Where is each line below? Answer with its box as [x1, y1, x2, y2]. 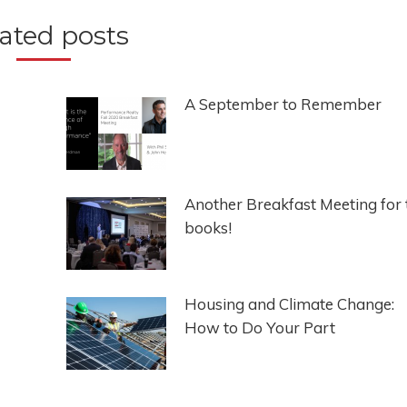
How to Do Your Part [184, 318, 335, 338]
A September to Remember [184, 94, 382, 114]
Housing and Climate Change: [184, 294, 394, 314]
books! [184, 218, 232, 238]
